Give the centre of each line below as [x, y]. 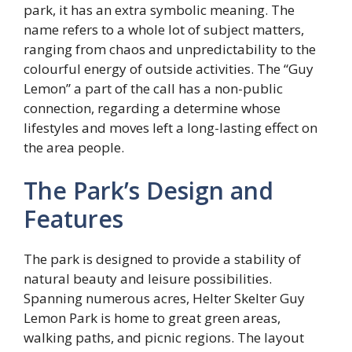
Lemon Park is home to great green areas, [152, 318]
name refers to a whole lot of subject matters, [164, 29]
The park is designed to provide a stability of [162, 259]
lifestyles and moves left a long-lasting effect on [170, 127]
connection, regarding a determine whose [152, 108]
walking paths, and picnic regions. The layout [164, 338]
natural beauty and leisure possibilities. [148, 279]
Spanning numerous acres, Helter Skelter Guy [164, 299]
